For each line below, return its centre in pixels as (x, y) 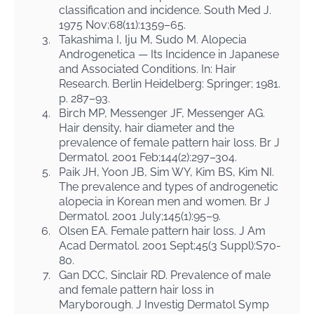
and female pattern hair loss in (136, 290)
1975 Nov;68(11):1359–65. (122, 25)
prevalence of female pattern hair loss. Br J (169, 143)
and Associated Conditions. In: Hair (148, 69)
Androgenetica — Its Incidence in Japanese (169, 54)
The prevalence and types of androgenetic (169, 187)
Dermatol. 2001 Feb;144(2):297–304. (148, 157)
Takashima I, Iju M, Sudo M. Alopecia (153, 40)
